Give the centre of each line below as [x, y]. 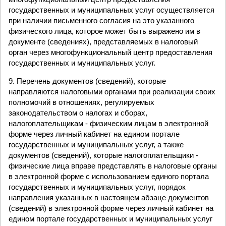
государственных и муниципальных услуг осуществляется [111, 10]
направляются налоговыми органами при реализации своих [112, 92]
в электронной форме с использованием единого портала [109, 176]
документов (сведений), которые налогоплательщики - [103, 155]
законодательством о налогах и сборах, [78, 113]
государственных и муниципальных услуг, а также [96, 145]
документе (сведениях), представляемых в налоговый [103, 42]
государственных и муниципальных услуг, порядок [97, 187]
